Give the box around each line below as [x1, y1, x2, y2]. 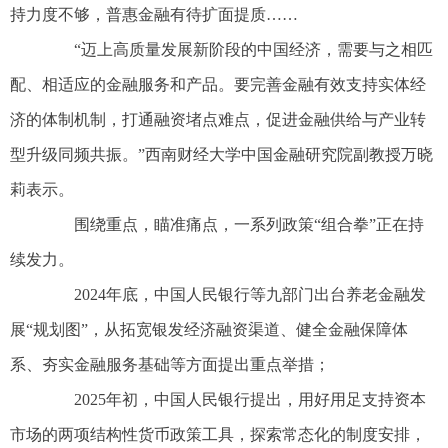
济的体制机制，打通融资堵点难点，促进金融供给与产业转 [10, 111, 426, 129]
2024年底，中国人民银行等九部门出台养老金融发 [42, 286, 426, 304]
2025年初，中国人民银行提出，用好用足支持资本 [42, 391, 426, 409]
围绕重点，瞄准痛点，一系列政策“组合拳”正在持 [42, 216, 424, 234]
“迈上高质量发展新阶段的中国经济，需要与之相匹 [42, 41, 433, 59]
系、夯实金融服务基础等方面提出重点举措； [10, 356, 330, 374]
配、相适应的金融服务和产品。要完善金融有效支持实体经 [10, 76, 426, 94]
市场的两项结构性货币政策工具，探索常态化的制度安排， [10, 426, 426, 444]
